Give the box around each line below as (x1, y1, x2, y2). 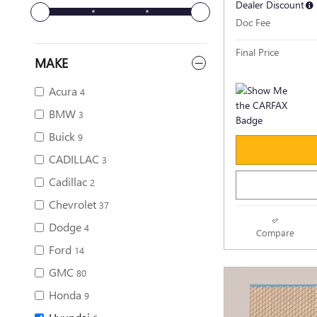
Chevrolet (49, 197, 96, 212)
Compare (255, 226, 294, 239)
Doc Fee (236, 15, 270, 29)
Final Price (236, 45, 279, 59)
